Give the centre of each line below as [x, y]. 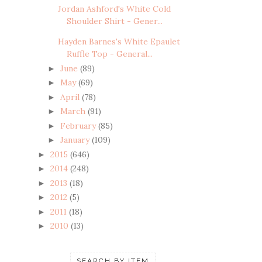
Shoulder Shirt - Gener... [114, 21]
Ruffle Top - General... [109, 54]
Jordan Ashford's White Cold [114, 9]
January [76, 140]
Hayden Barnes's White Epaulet [119, 42]
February [79, 125]
